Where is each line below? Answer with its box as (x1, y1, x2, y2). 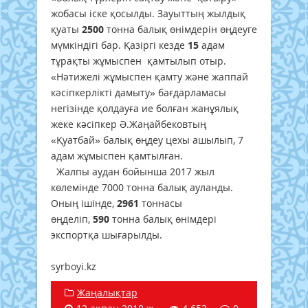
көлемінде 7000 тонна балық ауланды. (51, 181, 233, 195)
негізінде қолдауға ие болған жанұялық (51, 102, 239, 115)
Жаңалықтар (77, 286, 137, 300)
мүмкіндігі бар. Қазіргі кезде (51, 38, 188, 52)
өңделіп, (51, 212, 93, 226)
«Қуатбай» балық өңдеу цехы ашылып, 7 (51, 133, 243, 147)
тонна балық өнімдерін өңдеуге (104, 23, 257, 36)
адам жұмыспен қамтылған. (51, 149, 183, 163)
